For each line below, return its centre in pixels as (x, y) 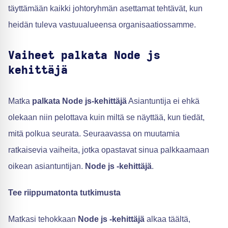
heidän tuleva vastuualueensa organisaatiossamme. (102, 24)
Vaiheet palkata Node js (84, 55)
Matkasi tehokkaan (43, 219)
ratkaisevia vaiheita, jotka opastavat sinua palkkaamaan (109, 150)
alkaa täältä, (167, 219)
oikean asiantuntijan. (46, 166)
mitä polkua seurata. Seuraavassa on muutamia (94, 133)
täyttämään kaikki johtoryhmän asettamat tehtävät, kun (105, 8)
